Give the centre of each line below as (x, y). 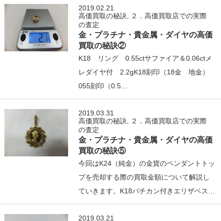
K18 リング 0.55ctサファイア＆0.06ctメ (146, 58)
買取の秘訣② (102, 46)
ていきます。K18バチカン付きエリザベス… (147, 191)
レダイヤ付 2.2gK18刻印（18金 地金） (147, 72)
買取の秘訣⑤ (102, 151)
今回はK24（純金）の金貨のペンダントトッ (147, 164)
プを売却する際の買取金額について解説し (144, 177)
